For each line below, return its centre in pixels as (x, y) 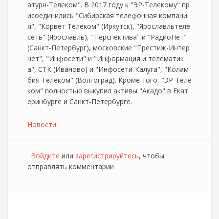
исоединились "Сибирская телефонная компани (107, 15)
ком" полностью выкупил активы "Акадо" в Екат (108, 91)
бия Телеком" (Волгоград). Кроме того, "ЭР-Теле (109, 80)
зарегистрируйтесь (107, 156)
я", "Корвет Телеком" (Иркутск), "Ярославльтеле (109, 26)
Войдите (45, 156)
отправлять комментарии (71, 166)
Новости (42, 124)
